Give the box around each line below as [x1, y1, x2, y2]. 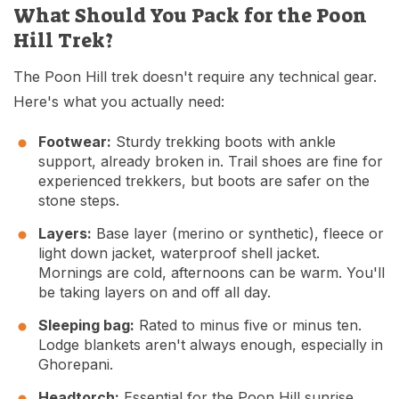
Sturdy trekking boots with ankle [111, 133, 336, 151]
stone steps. [38, 191, 119, 210]
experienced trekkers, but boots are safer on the [38, 172, 370, 191]
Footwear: [38, 133, 111, 151]
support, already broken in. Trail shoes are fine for [38, 152, 383, 171]
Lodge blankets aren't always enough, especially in [38, 336, 383, 354]
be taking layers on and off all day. [38, 283, 271, 302]
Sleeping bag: [38, 316, 134, 335]
